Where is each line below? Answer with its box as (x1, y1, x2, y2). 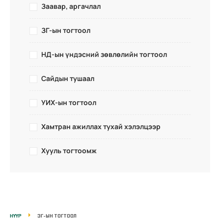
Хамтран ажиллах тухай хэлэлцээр (41, 121, 161, 131)
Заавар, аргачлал (41, 1, 101, 11)
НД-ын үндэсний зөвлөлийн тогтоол (41, 49, 167, 59)
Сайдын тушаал (41, 73, 94, 83)
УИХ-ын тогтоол (41, 97, 96, 107)
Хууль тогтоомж (41, 145, 97, 155)
